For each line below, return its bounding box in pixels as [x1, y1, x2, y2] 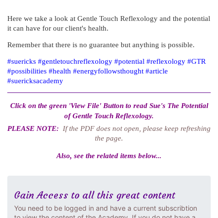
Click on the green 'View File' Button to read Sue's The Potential [10, 101, 208, 109]
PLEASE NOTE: [7, 124, 61, 132]
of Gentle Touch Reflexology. [64, 111, 154, 120]
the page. [95, 134, 123, 142]
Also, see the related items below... [56, 151, 162, 160]
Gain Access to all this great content [14, 188, 175, 201]
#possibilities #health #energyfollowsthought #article [7, 67, 168, 75]
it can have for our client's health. [7, 24, 109, 32]
